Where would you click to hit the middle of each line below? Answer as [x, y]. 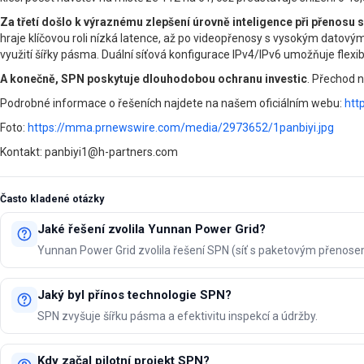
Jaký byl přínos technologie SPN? [134, 295]
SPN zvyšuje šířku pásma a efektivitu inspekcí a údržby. [177, 316]
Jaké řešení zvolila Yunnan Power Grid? [151, 229]
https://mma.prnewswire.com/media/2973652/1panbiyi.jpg [181, 127]
